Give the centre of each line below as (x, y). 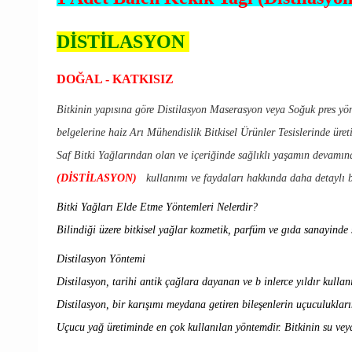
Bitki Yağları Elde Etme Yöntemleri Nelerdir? (157, 207)
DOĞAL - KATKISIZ (117, 79)
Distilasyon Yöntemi (101, 258)
